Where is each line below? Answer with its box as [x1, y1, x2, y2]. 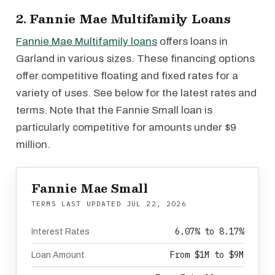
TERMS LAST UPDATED [31, 199, 126, 208]
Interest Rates [31, 227, 90, 236]
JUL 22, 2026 [126, 199, 187, 208]
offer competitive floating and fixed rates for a [16, 70, 238, 82]
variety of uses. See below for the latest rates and [16, 87, 257, 99]
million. [16, 139, 50, 150]
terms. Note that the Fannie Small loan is [16, 104, 212, 116]
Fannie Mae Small [31, 179, 149, 198]
